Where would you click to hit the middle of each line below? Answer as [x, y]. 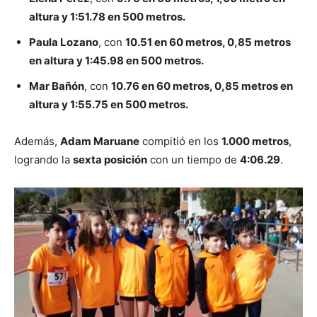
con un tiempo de [194, 160]
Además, [37, 142]
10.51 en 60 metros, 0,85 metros [208, 42]
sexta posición [110, 160]
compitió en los [180, 142]
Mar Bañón [57, 86]
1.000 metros [255, 142]
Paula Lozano [64, 42]
